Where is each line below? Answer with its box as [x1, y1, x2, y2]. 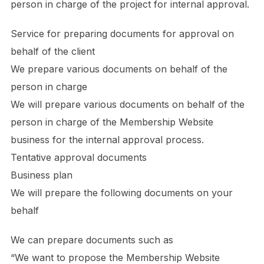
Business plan [10, 169, 72, 181]
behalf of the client [10, 45, 95, 57]
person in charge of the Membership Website [10, 116, 213, 128]
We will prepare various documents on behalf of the [10, 98, 245, 110]
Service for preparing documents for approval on [10, 28, 234, 39]
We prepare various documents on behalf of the [10, 63, 227, 75]
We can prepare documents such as [10, 234, 173, 246]
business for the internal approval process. [10, 134, 204, 146]
